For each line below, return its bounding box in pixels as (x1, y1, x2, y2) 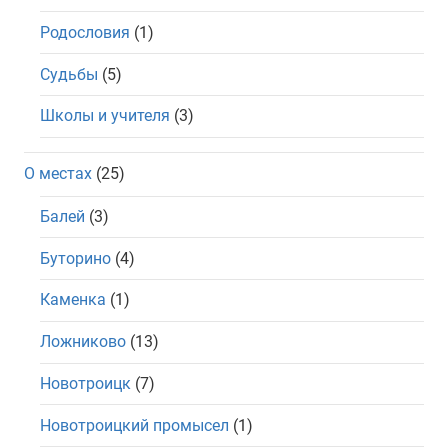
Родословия (40, 22, 130, 42)
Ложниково (40, 332, 126, 352)
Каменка (40, 290, 106, 310)
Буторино (40, 248, 111, 268)
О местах (24, 163, 92, 183)
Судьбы (40, 64, 98, 84)
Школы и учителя (40, 106, 170, 126)
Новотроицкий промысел (40, 415, 229, 435)
